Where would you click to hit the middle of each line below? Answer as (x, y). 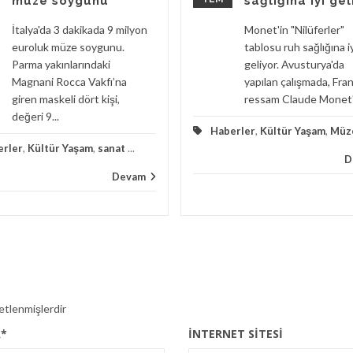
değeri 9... (35, 116)
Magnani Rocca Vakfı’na (69, 82)
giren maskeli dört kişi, (66, 99)
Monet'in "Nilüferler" (294, 30)
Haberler (233, 131)
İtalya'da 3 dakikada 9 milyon (80, 30)
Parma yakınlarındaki (61, 64)
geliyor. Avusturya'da (294, 64)
